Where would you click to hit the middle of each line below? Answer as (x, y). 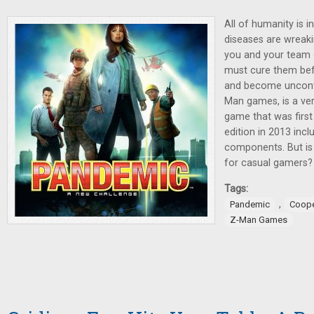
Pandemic (250, 204)
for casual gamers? (268, 163)
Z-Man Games (259, 219)
